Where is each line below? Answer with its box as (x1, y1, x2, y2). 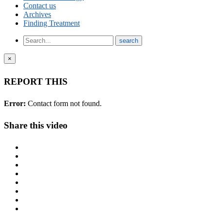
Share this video (4, 120, 68, 131)
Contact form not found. (26, 99, 102, 108)
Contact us (23, 1, 56, 10)
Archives (23, 10, 51, 19)
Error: (4, 99, 26, 108)
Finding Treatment (23, 19, 80, 28)
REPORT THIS (4, 76, 68, 87)
